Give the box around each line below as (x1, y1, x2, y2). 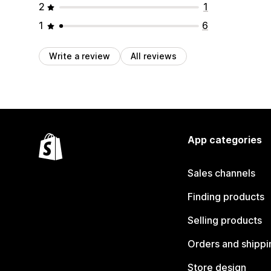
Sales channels (187, 167, 255, 179)
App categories (187, 134, 262, 146)
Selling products (187, 214, 262, 226)
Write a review (49, 51, 110, 61)
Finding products (187, 191, 264, 203)
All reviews (131, 51, 177, 61)
